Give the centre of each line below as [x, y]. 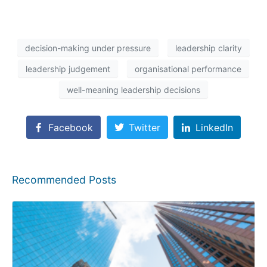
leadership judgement [68, 69]
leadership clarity [209, 48]
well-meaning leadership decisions [133, 89]
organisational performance [188, 69]
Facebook [70, 127]
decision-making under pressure [88, 48]
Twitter [144, 127]
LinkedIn [215, 127]
